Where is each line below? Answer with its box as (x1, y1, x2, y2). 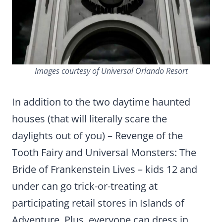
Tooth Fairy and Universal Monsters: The (12, 146, 196, 159)
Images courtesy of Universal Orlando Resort (34, 65, 188, 76)
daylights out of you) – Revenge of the (12, 129, 183, 142)
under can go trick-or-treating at (12, 179, 158, 193)
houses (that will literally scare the (12, 112, 167, 125)
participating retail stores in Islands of (12, 196, 184, 210)
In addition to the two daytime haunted (12, 95, 190, 109)
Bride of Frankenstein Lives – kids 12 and (12, 163, 197, 176)
